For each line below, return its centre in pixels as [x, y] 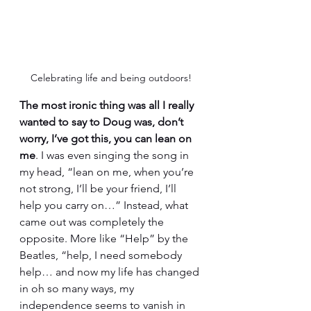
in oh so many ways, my [78, 288]
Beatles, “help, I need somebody [102, 255]
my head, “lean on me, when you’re [108, 172]
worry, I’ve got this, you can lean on [107, 138]
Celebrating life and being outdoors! [111, 78]
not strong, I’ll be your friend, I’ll [99, 188]
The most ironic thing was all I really [108, 105]
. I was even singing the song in [114, 155]
